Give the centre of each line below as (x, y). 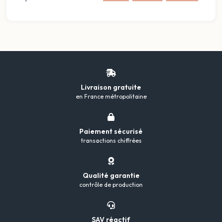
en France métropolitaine (111, 96)
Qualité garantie (111, 175)
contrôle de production (111, 184)
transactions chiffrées (111, 140)
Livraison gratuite (111, 87)
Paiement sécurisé (111, 131)
